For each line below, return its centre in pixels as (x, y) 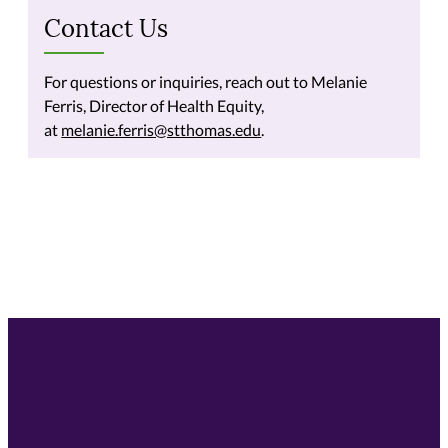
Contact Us (106, 30)
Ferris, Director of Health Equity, (154, 105)
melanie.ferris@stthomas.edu (161, 129)
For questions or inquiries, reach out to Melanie (206, 81)
